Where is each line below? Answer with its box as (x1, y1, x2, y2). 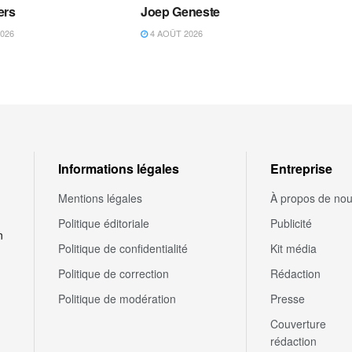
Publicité (270, 215, 312, 232)
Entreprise (270, 159, 332, 178)
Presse (270, 291, 305, 307)
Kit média (270, 240, 317, 257)
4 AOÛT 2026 (148, 27, 203, 40)
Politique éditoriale (58, 215, 149, 232)
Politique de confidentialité (58, 240, 188, 257)
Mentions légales (58, 190, 142, 207)
